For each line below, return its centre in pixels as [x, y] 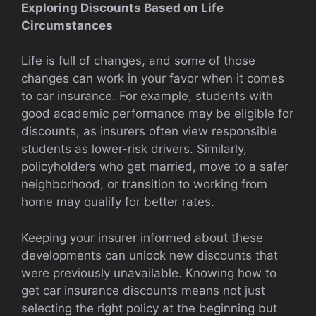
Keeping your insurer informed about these [142, 237]
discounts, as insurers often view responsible [149, 132]
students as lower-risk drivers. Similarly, [134, 149]
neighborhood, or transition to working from [144, 184]
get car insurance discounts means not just [143, 290]
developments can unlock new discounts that [150, 255]
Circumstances [67, 25]
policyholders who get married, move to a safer [155, 167]
